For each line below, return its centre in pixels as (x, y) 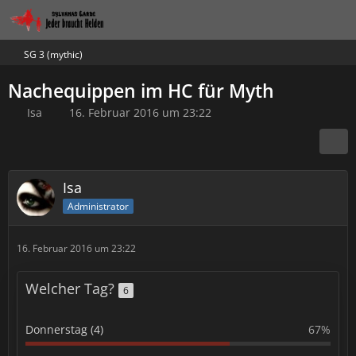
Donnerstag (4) (64, 329)
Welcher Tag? (72, 288)
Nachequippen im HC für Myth (141, 91)
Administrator (98, 206)
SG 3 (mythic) (53, 54)
